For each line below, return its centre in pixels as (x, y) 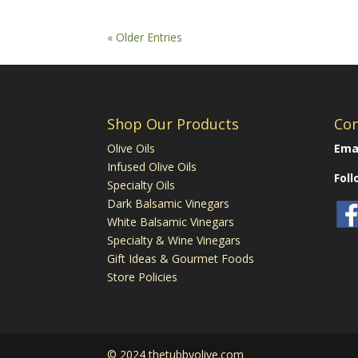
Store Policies (143, 276)
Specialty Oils (141, 185)
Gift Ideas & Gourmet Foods (181, 258)
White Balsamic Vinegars (171, 221)
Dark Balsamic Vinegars (169, 203)
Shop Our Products (173, 123)
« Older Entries (145, 38)
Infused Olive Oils (152, 166)
